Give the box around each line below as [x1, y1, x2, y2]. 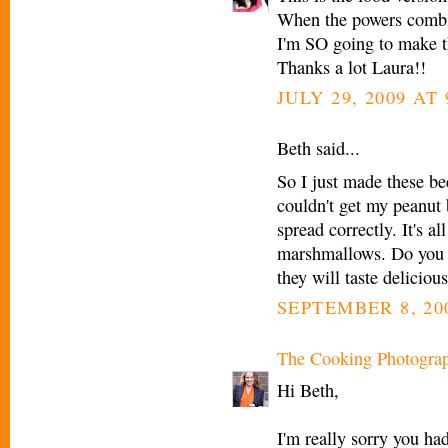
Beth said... [277, 136, 360, 161]
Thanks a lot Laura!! [277, 55, 426, 80]
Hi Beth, [277, 378, 339, 403]
